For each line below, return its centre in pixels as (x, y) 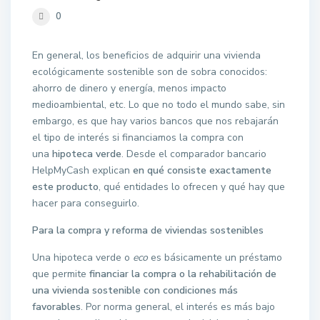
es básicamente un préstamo (215, 257)
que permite (61, 274)
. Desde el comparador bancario (194, 154)
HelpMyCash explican (82, 170)
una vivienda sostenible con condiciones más (135, 290)
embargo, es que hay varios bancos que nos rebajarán (155, 121)
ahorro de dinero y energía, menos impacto (129, 88)
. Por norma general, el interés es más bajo (178, 307)
